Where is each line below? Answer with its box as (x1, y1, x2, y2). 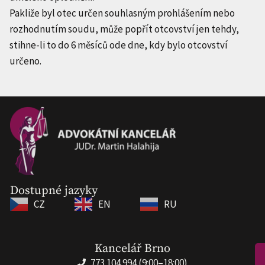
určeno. (9, 54, 41, 67)
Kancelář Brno (95, 241, 170, 256)
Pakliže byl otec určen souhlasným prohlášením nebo (9, 6, 235, 20)
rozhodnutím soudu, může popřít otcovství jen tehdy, (9, 22, 239, 35)
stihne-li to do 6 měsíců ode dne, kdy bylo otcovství (9, 38, 228, 51)
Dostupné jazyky (9, 183, 98, 198)
